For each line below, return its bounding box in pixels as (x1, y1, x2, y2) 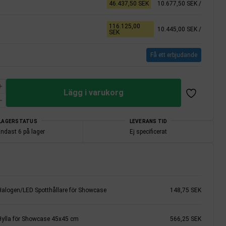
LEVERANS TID (129, 118, 167, 124)
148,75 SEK (170, 186, 201, 194)
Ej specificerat (130, 128, 167, 135)
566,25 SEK (170, 215, 201, 222)
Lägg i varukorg (63, 87, 124, 97)
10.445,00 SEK (157, 25, 198, 33)
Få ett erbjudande (150, 51, 197, 59)
